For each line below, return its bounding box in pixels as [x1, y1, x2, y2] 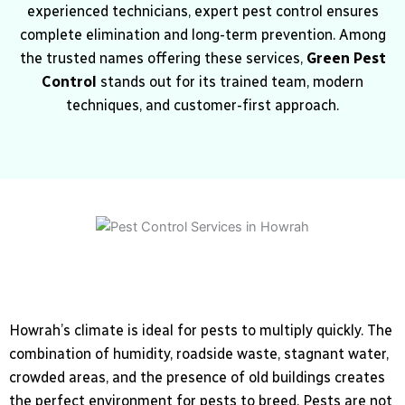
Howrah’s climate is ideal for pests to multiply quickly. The [9, 322, 392, 340]
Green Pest [306, 50, 386, 68]
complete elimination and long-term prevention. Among [19, 26, 386, 44]
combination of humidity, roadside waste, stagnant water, [9, 345, 389, 363]
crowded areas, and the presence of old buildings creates [9, 369, 385, 387]
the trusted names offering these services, [19, 50, 306, 68]
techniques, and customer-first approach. [66, 97, 339, 115]
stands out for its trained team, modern [97, 73, 363, 91]
